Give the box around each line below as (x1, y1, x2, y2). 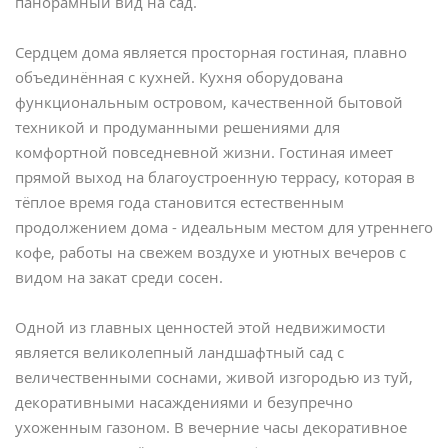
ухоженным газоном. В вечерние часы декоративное (15, 417, 407, 438)
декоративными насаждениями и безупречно (15, 392, 353, 413)
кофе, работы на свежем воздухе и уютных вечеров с (15, 242, 406, 263)
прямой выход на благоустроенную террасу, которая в (15, 167, 415, 188)
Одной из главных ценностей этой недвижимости (15, 317, 386, 338)
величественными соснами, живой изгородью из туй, (15, 367, 413, 388)
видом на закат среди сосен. (15, 267, 223, 288)
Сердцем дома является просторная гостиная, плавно (15, 42, 407, 63)
